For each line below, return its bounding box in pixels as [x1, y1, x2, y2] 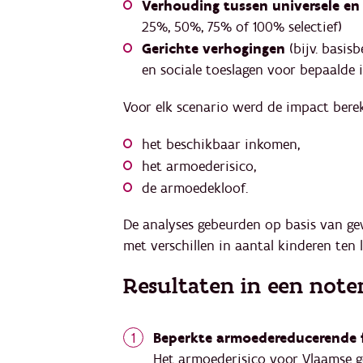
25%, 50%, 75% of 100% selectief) [142, 18, 342, 37]
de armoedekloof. [142, 178, 248, 198]
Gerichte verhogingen [142, 40, 285, 59]
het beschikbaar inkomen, [142, 135, 300, 154]
